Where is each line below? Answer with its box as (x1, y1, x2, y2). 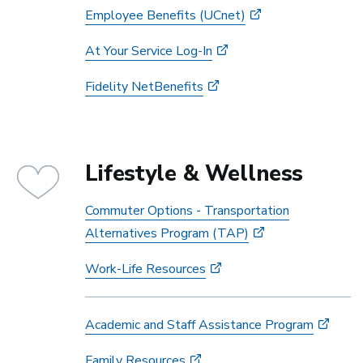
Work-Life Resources (85, 260, 206, 278)
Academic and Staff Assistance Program (85, 316, 314, 334)
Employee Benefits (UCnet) (85, 6, 246, 24)
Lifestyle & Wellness (85, 159, 304, 189)
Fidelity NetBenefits (85, 78, 203, 96)
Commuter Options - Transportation (85, 202, 289, 220)
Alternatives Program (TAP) (85, 224, 249, 242)
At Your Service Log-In (85, 42, 212, 60)
